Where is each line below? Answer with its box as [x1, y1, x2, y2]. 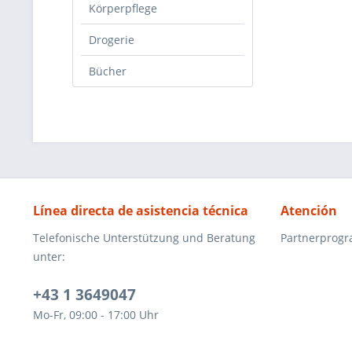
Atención [280, 202, 337, 219]
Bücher [89, 64, 126, 79]
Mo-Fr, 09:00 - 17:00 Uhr [33, 307, 159, 322]
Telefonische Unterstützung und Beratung [33, 230, 255, 245]
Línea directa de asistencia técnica [33, 202, 248, 219]
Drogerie [89, 32, 134, 47]
